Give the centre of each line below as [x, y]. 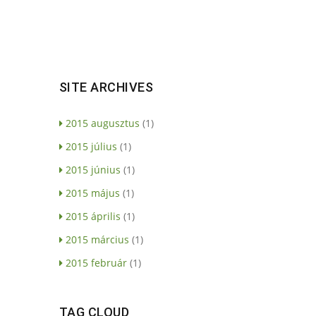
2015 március [97, 239]
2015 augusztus [102, 123]
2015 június [93, 169]
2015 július [91, 146]
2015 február [96, 262]
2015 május [92, 193]
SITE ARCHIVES [106, 87]
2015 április [93, 216]
